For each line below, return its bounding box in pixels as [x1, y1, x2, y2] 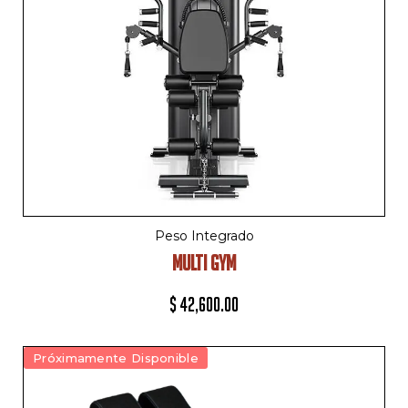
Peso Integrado [154, 228, 254, 245]
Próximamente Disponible [33, 351, 199, 366]
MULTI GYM [172, 250, 236, 276]
